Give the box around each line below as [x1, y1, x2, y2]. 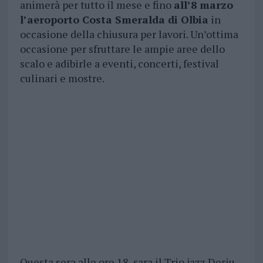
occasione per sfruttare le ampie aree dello [19, 42, 225, 56]
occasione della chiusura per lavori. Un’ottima [19, 27, 238, 42]
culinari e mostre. [19, 71, 104, 86]
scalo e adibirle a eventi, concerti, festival [19, 56, 219, 71]
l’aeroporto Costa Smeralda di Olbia [19, 12, 208, 27]
